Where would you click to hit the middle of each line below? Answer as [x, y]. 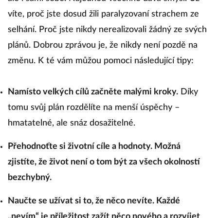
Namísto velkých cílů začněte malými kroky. [93, 92]
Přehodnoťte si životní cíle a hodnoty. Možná [94, 147]
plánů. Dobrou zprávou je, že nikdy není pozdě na [103, 45]
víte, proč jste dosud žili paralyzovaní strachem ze [103, 14]
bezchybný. [30, 178]
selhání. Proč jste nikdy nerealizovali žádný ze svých [107, 30]
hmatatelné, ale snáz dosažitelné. [72, 123]
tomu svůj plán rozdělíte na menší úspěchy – [94, 108]
